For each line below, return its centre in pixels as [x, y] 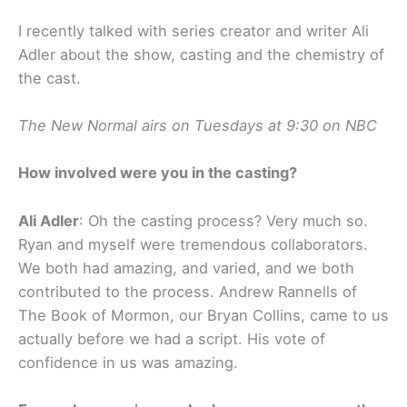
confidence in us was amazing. [128, 362]
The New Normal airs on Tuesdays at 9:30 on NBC [198, 126]
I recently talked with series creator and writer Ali [194, 30]
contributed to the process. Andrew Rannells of [188, 291]
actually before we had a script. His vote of [172, 338]
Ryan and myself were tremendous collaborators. [193, 244]
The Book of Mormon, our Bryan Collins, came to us [203, 315]
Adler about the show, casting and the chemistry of [201, 54]
